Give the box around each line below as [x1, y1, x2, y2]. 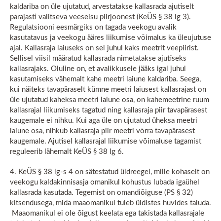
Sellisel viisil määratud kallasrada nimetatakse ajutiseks [10, 55, 186, 62]
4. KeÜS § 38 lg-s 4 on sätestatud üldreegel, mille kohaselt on [10, 168, 210, 176]
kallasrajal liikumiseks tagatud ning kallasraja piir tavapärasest [10, 107, 207, 114]
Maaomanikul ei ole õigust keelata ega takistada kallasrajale [10, 210, 204, 217]
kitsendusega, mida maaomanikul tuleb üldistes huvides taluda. [10, 199, 211, 207]
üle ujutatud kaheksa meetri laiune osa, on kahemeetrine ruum [10, 96, 209, 104]
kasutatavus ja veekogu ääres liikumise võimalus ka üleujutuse [10, 34, 211, 41]
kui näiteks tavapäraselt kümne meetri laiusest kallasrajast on [10, 86, 206, 93]
